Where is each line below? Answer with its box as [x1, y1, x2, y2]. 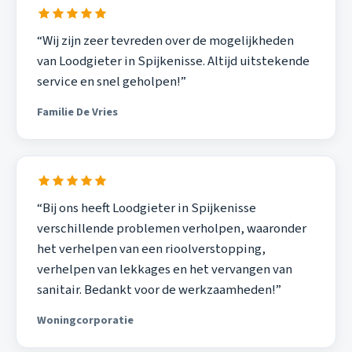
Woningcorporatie [36, 311, 134, 328]
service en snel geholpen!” [36, 71, 186, 91]
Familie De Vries [36, 103, 118, 120]
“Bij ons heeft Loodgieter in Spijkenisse [36, 199, 256, 218]
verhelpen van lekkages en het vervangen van [36, 260, 292, 280]
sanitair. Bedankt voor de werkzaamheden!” [36, 280, 281, 300]
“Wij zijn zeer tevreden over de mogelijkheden [36, 31, 294, 50]
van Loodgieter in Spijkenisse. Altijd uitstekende [36, 51, 310, 71]
